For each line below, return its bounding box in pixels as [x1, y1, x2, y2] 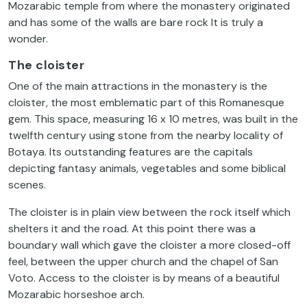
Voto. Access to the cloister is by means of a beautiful [8, 270, 280, 285]
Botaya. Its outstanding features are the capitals [8, 144, 253, 159]
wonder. [8, 31, 48, 46]
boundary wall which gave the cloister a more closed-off [8, 237, 291, 252]
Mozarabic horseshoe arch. [8, 286, 145, 302]
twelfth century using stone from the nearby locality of [8, 127, 283, 143]
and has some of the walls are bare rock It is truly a [8, 14, 263, 29]
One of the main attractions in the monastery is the [8, 78, 267, 93]
